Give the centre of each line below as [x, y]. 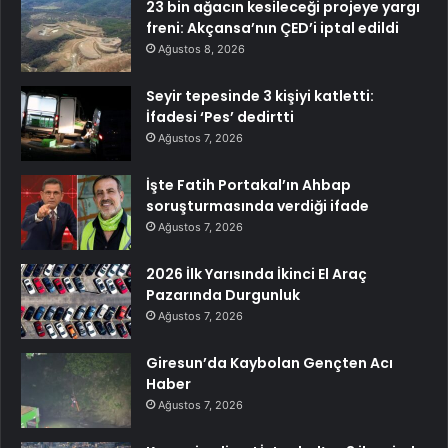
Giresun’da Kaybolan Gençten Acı [269, 363]
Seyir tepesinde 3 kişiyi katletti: [260, 96]
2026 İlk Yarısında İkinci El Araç [256, 274]
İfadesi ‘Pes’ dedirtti [220, 117]
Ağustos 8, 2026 [201, 49]
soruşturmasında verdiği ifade [257, 206]
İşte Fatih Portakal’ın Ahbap [248, 185]
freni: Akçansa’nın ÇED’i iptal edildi [272, 28]
